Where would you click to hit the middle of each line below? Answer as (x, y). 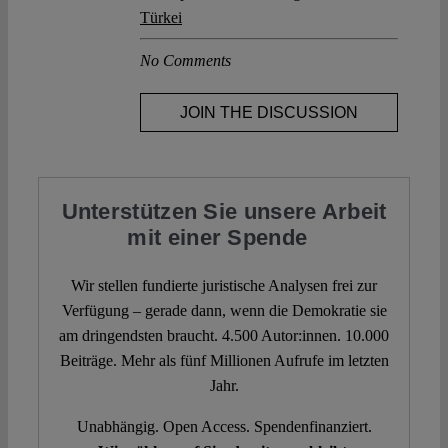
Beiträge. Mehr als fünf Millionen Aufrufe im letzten (224, 361)
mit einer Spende (224, 238)
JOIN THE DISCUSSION (269, 112)
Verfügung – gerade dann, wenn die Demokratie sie (224, 311)
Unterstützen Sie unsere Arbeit (224, 212)
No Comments (185, 60)
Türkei (161, 17)
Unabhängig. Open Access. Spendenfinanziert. (224, 427)
